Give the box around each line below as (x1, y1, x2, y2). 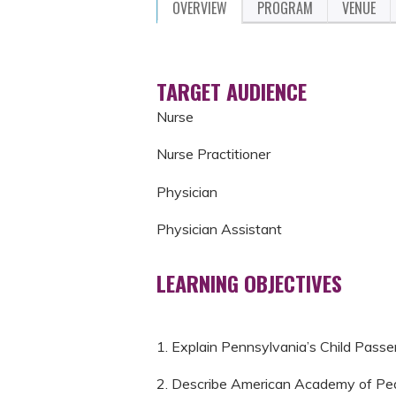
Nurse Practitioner (156, 145, 270, 164)
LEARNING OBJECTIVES (156, 267, 342, 300)
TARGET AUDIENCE (156, 75, 307, 107)
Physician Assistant (156, 220, 282, 239)
